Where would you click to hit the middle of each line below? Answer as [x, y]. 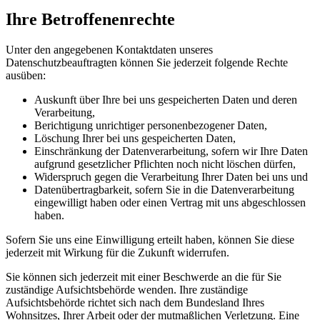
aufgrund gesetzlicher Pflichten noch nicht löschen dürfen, [165, 164]
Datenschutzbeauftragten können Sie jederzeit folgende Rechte [147, 62]
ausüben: [26, 75]
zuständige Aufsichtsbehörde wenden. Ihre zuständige [127, 289]
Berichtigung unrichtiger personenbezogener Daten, [151, 125]
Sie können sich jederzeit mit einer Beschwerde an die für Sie [144, 276]
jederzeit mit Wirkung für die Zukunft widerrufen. [117, 252]
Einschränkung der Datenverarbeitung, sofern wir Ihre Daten [171, 151]
